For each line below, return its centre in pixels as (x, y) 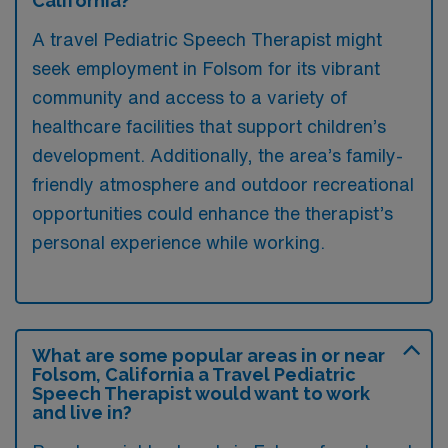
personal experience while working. (178, 241)
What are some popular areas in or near (208, 355)
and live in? (82, 412)
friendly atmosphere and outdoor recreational (223, 183)
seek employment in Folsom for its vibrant (206, 67)
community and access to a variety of (189, 96)
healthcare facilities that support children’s (209, 125)
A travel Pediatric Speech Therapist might (207, 38)
